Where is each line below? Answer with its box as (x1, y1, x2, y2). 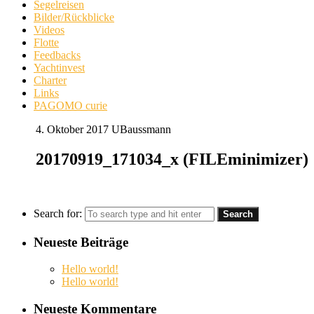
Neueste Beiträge (34, 234, 128, 250)
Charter (34, 74, 67, 86)
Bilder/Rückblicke (34, 11, 114, 23)
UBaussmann (111, 123, 171, 135)
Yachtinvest (34, 62, 85, 74)
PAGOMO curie (34, 100, 107, 111)
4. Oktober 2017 (36, 123, 109, 135)
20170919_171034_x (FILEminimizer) (36, 149, 308, 168)
